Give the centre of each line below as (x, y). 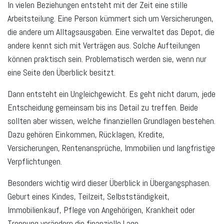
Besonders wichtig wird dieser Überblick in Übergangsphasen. (109, 182)
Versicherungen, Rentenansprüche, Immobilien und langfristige (111, 147)
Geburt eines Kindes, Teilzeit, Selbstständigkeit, (88, 196)
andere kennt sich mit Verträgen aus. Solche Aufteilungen (104, 45)
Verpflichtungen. (35, 161)
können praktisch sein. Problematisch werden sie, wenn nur (107, 58)
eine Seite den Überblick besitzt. (61, 72)
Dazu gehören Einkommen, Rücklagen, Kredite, (86, 134)
